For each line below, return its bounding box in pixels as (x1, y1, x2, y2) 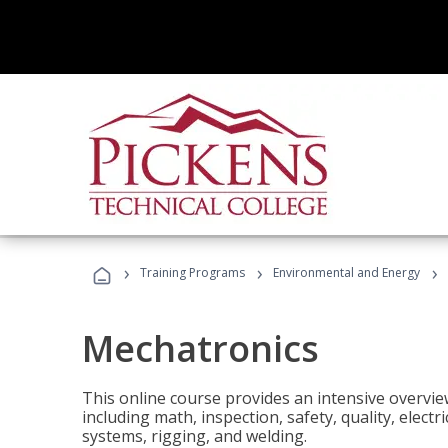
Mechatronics (82, 324, 319, 373)
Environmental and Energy (273, 264, 420, 281)
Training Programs (140, 264, 245, 281)
